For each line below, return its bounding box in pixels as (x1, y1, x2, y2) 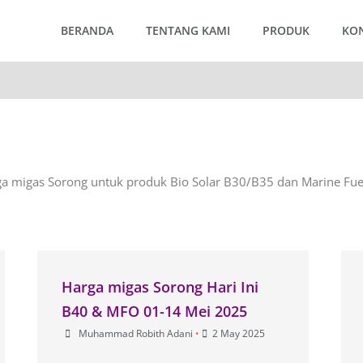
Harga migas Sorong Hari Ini (62, 276, 259, 297)
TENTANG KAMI (146, 23, 230, 38)
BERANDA (61, 23, 113, 38)
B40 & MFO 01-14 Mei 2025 (62, 301, 248, 321)
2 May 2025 (212, 326, 266, 340)
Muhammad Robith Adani (79, 326, 194, 340)
